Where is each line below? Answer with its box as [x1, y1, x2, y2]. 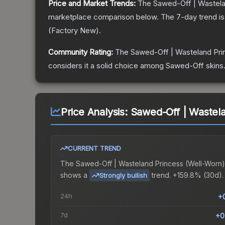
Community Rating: [48, 47, 113, 57]
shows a [60, 170, 87, 179]
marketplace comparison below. [48, 12, 159, 22]
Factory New [51, 26, 96, 36]
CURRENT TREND [68, 144, 121, 153]
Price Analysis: [60, 106, 131, 119]
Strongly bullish [99, 171, 147, 180]
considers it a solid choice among [48, 61, 166, 71]
